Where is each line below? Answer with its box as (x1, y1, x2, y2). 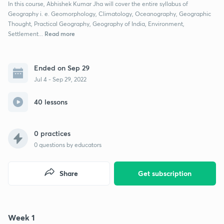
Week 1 (8, 211, 35, 222)
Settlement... (8, 29, 43, 37)
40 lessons (34, 97, 67, 106)
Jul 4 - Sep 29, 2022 (34, 75, 86, 83)
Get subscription (138, 168, 192, 178)
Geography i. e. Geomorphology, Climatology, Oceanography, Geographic (8, 9, 211, 17)
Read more (43, 29, 75, 37)
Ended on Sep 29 (34, 62, 89, 72)
